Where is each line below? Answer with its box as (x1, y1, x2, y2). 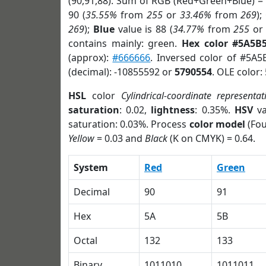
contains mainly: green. (68, 37, 182, 50)
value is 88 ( (114, 23, 173, 36)
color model (189, 118, 245, 131)
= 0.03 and (94, 132, 145, 145)
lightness (151, 103, 195, 116)
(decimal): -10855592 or (68, 65, 175, 78)
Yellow (68, 132, 94, 145)
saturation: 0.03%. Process (68, 118, 189, 131)
